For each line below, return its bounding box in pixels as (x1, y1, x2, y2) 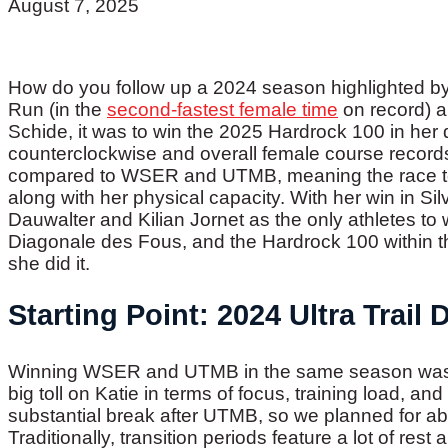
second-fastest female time (107, 99, 338, 120)
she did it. (8, 253, 90, 274)
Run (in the (8, 99, 107, 120)
